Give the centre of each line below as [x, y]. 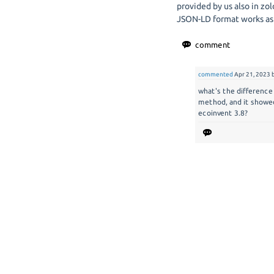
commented [216, 74]
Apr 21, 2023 [253, 74]
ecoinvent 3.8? [223, 113]
